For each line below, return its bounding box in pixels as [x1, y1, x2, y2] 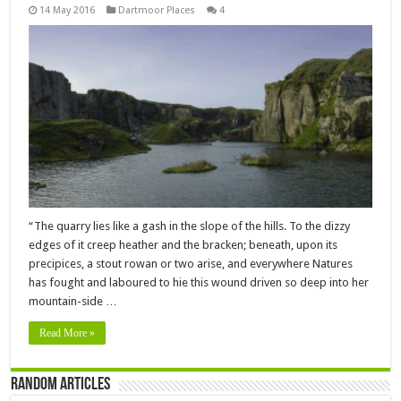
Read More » [39, 326, 96, 339]
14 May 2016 [39, 4, 96, 16]
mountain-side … [29, 294, 118, 308]
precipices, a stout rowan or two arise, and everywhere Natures [29, 256, 354, 270]
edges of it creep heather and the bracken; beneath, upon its [29, 237, 338, 252]
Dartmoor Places [118, 4, 196, 16]
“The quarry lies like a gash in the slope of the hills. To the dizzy [29, 218, 351, 233]
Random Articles [11, 375, 111, 394]
